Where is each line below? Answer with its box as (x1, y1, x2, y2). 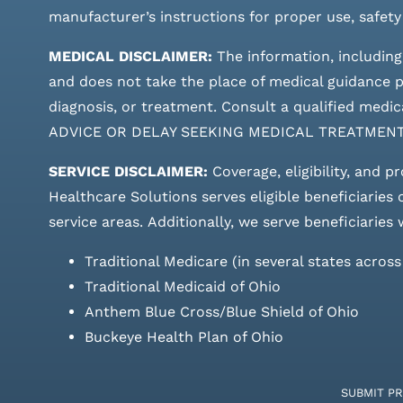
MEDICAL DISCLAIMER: (48, 47, 217, 65)
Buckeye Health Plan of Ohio (84, 327, 283, 345)
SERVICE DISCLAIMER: (48, 162, 208, 180)
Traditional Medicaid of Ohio (84, 277, 281, 295)
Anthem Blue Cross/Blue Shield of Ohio (84, 302, 359, 320)
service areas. (48, 212, 143, 230)
